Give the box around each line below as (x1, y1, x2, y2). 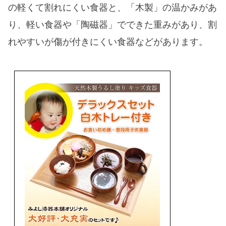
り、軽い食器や (8, 20, 72, 30)
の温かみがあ (162, 3, 217, 13)
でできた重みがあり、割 (117, 20, 217, 30)
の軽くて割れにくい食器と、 (8, 3, 127, 13)
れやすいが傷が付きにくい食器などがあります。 (8, 37, 208, 47)
